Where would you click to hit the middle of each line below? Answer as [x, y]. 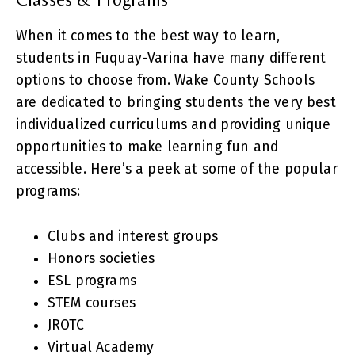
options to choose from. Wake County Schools [165, 80]
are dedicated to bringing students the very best [176, 102]
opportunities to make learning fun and [147, 147]
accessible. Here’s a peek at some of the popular [177, 169]
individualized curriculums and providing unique [174, 124]
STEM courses [92, 303]
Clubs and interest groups [133, 237]
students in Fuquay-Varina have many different [171, 58]
